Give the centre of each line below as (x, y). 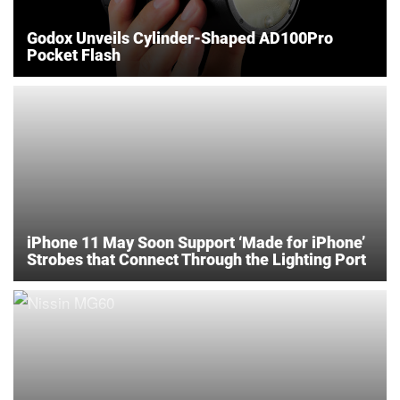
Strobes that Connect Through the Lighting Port (196, 259)
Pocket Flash (74, 54)
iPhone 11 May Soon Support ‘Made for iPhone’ (196, 242)
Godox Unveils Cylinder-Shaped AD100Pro (180, 37)
